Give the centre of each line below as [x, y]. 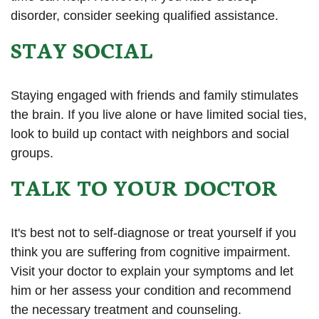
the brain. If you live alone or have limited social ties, [159, 114]
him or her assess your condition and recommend [151, 291]
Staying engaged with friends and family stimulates [155, 95]
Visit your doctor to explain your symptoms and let [152, 272]
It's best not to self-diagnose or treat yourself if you [153, 233]
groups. [32, 153]
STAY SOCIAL [82, 49]
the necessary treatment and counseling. [126, 310]
